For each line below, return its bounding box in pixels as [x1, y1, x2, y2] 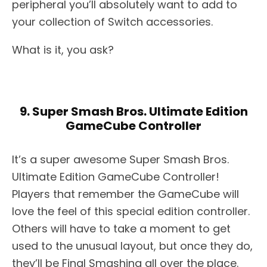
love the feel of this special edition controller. [12, 204, 250, 219]
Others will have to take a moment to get [12, 221, 231, 237]
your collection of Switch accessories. [12, 14, 213, 30]
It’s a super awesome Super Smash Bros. [12, 152, 229, 167]
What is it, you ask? [12, 42, 114, 58]
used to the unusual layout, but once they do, [12, 238, 253, 254]
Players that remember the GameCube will [12, 187, 239, 202]
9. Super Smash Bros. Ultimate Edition [19, 103, 248, 120]
